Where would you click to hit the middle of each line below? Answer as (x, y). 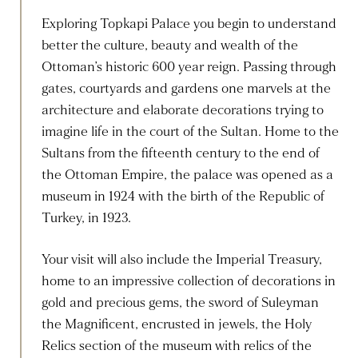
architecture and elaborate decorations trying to (183, 110)
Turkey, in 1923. (86, 218)
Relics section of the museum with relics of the (177, 346)
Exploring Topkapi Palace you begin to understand (189, 24)
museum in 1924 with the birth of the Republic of (183, 197)
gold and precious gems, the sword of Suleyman (180, 303)
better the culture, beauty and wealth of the (170, 46)
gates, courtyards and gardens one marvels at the (186, 89)
